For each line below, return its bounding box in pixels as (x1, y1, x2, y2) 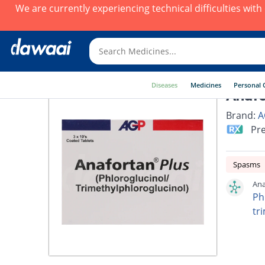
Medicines (190, 80, 221, 89)
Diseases (151, 80, 178, 89)
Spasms (232, 159, 260, 170)
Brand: (225, 109, 258, 122)
